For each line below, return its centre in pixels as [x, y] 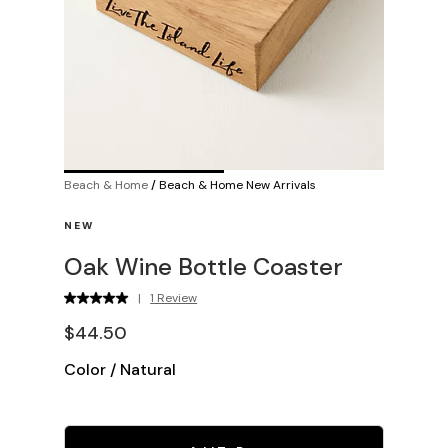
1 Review [174, 297]
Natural [148, 369]
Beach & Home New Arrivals [237, 184]
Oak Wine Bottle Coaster [203, 266]
